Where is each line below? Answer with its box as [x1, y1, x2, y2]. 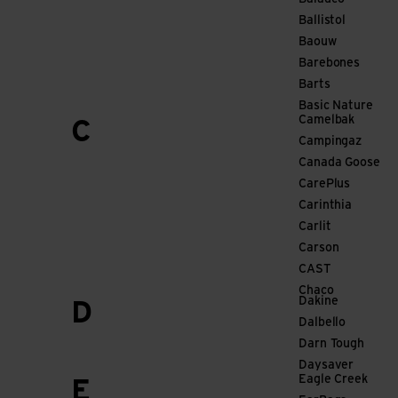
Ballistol [298, 14, 346, 28]
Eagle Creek [298, 373, 368, 386]
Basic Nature [298, 99, 373, 113]
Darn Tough [298, 338, 364, 351]
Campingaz [298, 135, 362, 148]
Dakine [298, 295, 338, 308]
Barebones [298, 57, 361, 70]
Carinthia [298, 199, 353, 212]
